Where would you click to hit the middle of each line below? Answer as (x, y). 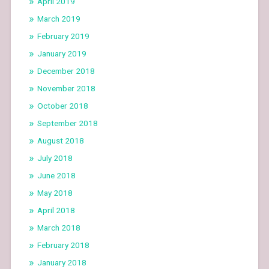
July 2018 (55, 158)
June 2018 (56, 175)
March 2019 (59, 18)
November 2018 (66, 88)
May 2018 (55, 192)
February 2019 (63, 36)
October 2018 (62, 105)
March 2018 (59, 227)
